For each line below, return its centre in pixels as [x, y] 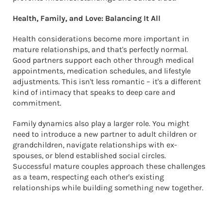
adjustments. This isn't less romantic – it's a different [107, 82]
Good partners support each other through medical [103, 60]
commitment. [37, 103]
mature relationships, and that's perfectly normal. [100, 50]
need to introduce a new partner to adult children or [105, 134]
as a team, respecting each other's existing [88, 177]
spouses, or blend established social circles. [89, 156]
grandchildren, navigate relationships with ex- [95, 145]
